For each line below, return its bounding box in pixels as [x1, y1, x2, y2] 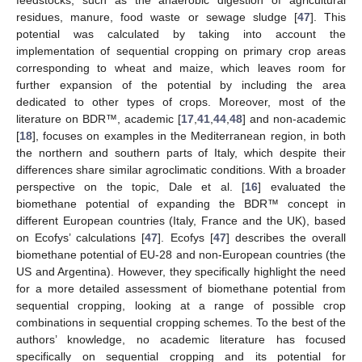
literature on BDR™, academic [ [16, 112, 181, 126]
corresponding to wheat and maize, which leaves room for [16, 61, 346, 75]
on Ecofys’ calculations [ [16, 231, 145, 245]
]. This [309, 11, 346, 24]
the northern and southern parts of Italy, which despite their [16, 146, 346, 160]
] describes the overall [225, 231, 346, 245]
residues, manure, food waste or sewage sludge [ [16, 11, 297, 24]
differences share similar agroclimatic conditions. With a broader [16, 163, 346, 177]
